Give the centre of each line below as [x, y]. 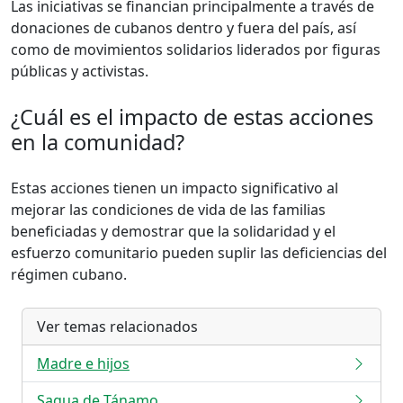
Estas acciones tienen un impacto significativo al [175, 188]
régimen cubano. [69, 274]
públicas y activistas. [80, 71]
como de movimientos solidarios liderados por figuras [196, 49]
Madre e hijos [83, 363]
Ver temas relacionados [117, 327]
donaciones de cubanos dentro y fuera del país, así [184, 28]
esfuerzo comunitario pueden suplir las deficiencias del [199, 253]
